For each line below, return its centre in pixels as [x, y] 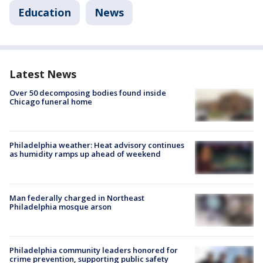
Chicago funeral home [51, 102]
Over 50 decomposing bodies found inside [88, 93]
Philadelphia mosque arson [60, 206]
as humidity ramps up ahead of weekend [85, 154]
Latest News [43, 74]
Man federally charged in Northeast [77, 198]
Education [45, 12]
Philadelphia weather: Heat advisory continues [97, 145]
